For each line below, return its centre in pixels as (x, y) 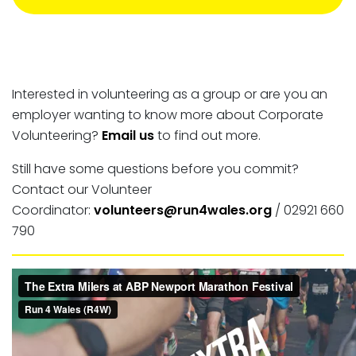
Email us (128, 135)
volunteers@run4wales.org (183, 210)
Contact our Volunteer (82, 189)
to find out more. (207, 135)
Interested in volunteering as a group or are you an (170, 94)
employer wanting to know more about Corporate (168, 114)
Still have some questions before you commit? (155, 168)
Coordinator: (53, 210)
